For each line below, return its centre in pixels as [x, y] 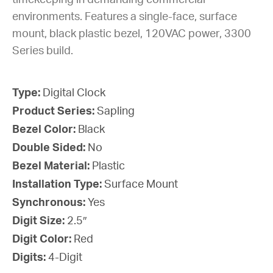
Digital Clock [74, 94]
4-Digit [65, 258]
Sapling [116, 112]
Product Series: [55, 112]
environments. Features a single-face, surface [125, 17]
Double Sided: [50, 148]
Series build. [43, 51]
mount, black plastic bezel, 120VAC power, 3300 [132, 34]
